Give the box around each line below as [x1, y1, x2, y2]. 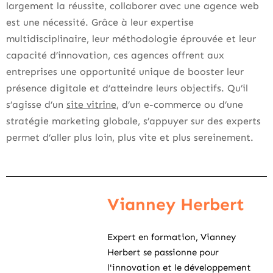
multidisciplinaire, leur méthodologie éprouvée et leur [6, 32, 256, 44]
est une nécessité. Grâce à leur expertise [6, 16, 194, 28]
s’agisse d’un [6, 98, 66, 110]
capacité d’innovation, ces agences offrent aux [6, 49, 224, 61]
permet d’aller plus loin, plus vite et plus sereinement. [6, 131, 253, 143]
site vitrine [66, 98, 116, 110]
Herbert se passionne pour [107, 246, 219, 258]
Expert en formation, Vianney [107, 231, 236, 243]
